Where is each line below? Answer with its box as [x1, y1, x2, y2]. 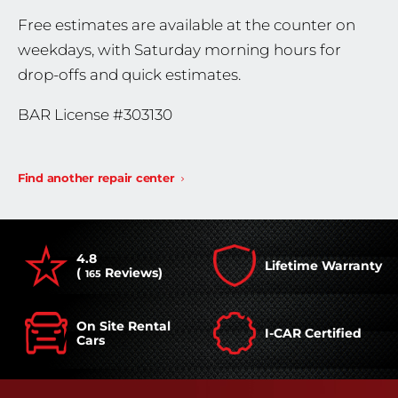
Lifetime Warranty [265, 258, 382, 274]
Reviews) [101, 265, 163, 281]
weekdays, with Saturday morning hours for [18, 41, 341, 59]
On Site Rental [76, 318, 171, 334]
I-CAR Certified [265, 325, 362, 341]
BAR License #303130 [18, 106, 172, 123]
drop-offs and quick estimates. [18, 66, 241, 84]
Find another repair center [18, 171, 175, 185]
